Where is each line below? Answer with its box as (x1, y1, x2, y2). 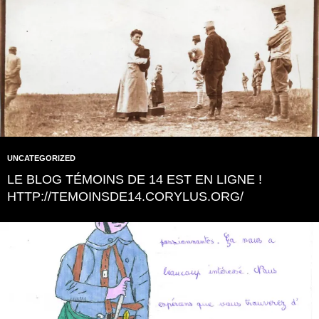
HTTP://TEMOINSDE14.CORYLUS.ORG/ (7, 189, 244, 204)
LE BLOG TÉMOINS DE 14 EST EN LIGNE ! (7, 172, 262, 187)
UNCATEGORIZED (7, 154, 75, 162)
